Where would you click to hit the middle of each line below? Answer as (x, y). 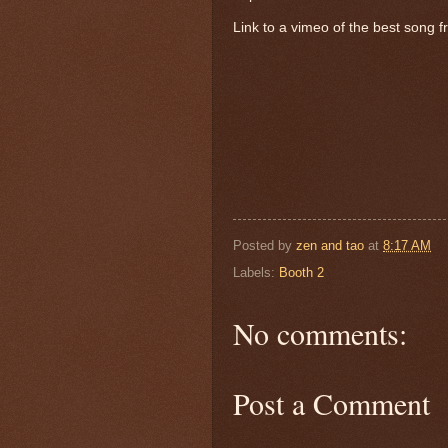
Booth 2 (301, 272)
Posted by (264, 245)
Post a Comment (331, 402)
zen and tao (330, 245)
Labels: (256, 272)
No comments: (320, 332)
